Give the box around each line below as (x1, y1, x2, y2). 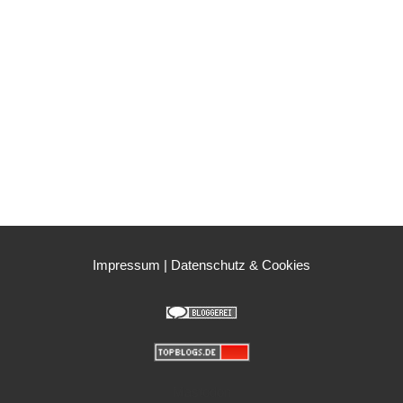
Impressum (93, 256, 160, 273)
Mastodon (172, 383, 231, 399)
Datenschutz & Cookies (171, 256, 310, 273)
